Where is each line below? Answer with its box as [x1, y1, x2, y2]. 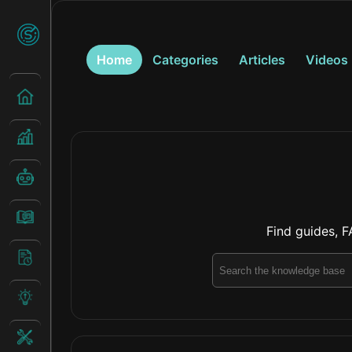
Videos [306, 52, 348, 68]
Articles [239, 52, 285, 68]
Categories [152, 52, 218, 68]
